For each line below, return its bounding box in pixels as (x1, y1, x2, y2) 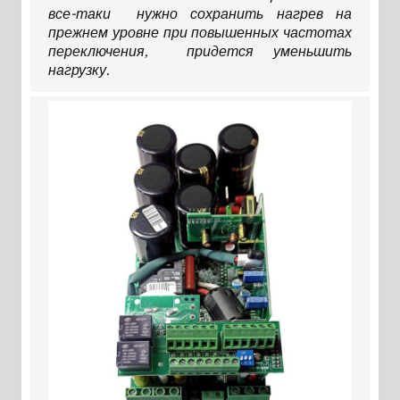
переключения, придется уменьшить (47, 41, 353, 59)
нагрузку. (47, 60, 109, 78)
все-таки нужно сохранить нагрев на (47, 4, 353, 21)
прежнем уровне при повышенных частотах (47, 22, 353, 40)
